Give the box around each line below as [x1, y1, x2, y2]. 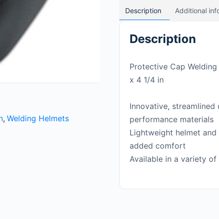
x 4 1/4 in [130, 74, 164, 85]
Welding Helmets [7, 113, 69, 123]
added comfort [130, 140, 186, 151]
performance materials [130, 114, 214, 124]
